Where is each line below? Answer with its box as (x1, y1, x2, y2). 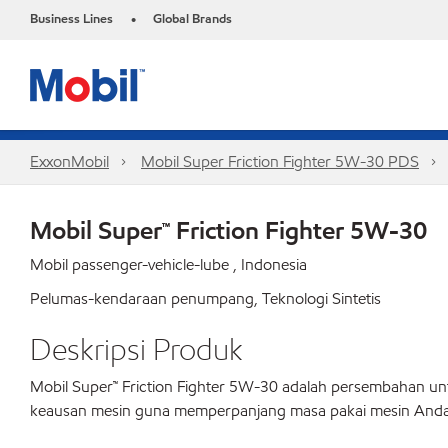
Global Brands (153, 10, 232, 28)
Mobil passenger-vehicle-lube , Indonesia (30, 254, 307, 275)
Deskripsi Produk (30, 330, 243, 368)
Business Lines (30, 10, 113, 28)
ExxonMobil (30, 151, 109, 172)
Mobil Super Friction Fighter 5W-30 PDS (141, 151, 419, 172)
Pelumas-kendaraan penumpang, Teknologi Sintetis (30, 288, 381, 309)
